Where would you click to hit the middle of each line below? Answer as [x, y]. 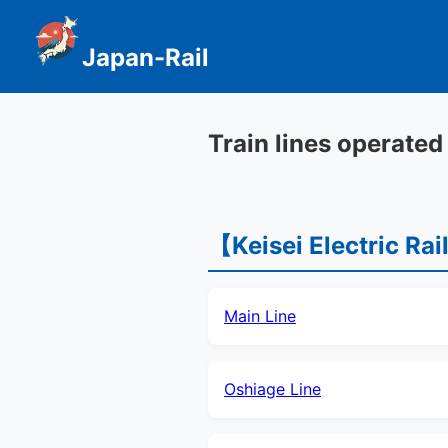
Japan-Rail [145, 57]
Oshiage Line [272, 388]
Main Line [260, 315]
